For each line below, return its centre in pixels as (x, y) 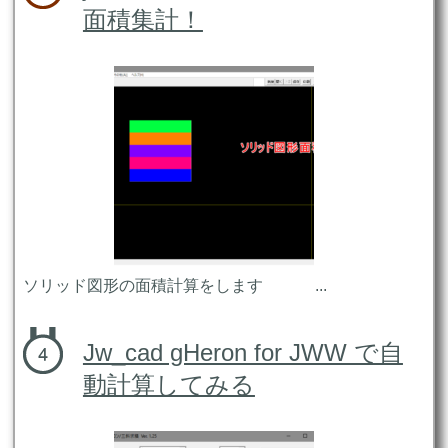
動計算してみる (168, 385)
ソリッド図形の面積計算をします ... (174, 286)
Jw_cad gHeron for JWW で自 (242, 353)
